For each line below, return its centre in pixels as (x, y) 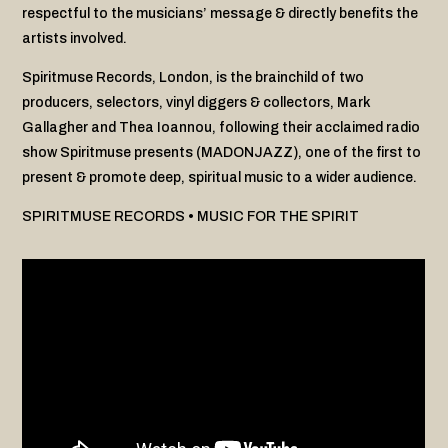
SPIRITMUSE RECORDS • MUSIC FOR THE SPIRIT (191, 216)
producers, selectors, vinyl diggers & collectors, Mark (197, 102)
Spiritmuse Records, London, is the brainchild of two (193, 77)
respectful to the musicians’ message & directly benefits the (220, 13)
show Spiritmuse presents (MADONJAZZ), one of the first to (222, 152)
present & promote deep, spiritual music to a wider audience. (220, 177)
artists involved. (75, 38)
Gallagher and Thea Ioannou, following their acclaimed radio (221, 127)
